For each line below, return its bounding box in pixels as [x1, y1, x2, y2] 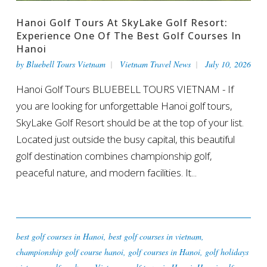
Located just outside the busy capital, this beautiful [15, 132, 235, 147]
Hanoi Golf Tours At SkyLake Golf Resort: [15, 16, 228, 30]
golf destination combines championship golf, [15, 149, 212, 163]
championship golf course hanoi [15, 246, 123, 258]
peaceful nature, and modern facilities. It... [15, 166, 197, 180]
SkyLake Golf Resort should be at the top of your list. [15, 116, 244, 130]
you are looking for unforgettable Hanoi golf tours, [15, 99, 232, 113]
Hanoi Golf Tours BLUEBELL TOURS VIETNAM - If [15, 82, 234, 97]
